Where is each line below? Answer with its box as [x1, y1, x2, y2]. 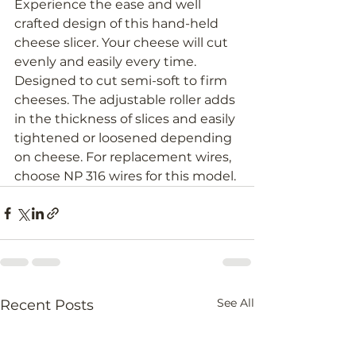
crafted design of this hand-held [14, 16, 222, 32]
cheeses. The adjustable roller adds [14, 92, 238, 108]
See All [217, 296, 254, 311]
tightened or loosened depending [14, 130, 235, 146]
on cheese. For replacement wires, [14, 149, 234, 165]
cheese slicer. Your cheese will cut [14, 35, 231, 51]
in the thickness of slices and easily [14, 111, 238, 127]
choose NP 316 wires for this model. [14, 168, 236, 184]
